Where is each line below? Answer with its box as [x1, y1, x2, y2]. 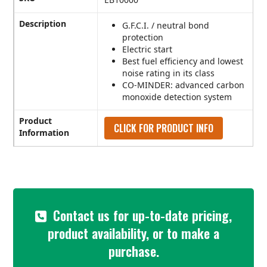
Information [19, 127, 70, 139]
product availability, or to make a [48, 223, 219, 243]
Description [19, 18, 67, 30]
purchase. [108, 241, 159, 261]
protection [122, 32, 164, 44]
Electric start [122, 44, 173, 55]
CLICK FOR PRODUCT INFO [114, 121, 214, 136]
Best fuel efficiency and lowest [122, 55, 244, 67]
